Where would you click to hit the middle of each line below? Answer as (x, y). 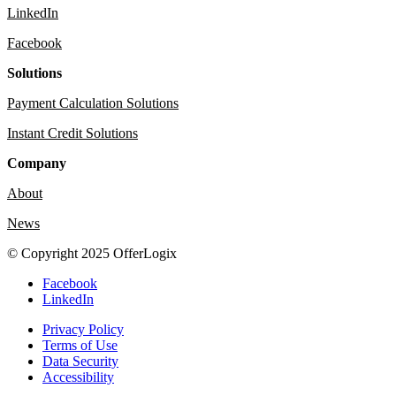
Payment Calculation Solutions (93, 103)
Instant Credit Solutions (72, 133)
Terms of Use (80, 346)
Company (37, 164)
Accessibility (78, 377)
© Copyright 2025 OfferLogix (92, 254)
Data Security (80, 362)
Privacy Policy (83, 330)
